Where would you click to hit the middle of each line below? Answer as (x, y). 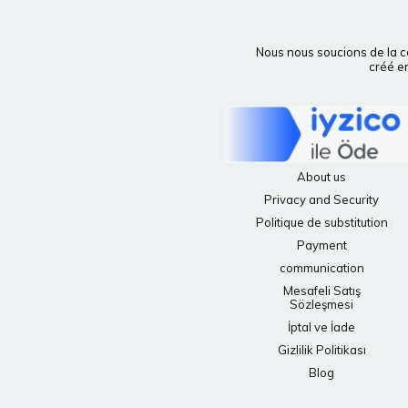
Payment (321, 245)
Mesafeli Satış (321, 291)
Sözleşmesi (322, 305)
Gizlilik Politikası (321, 350)
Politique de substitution (321, 223)
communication (321, 268)
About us (322, 177)
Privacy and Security (322, 200)
